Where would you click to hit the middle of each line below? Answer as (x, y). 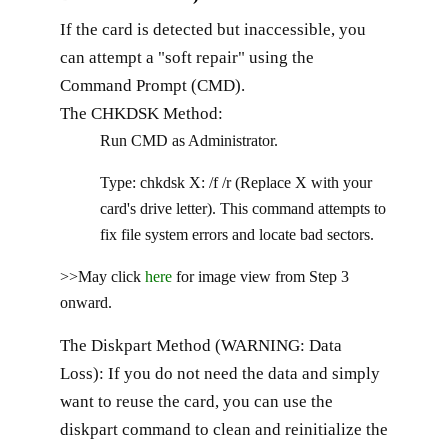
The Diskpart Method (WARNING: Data (201, 345)
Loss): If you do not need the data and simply (220, 373)
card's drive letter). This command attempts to (243, 208)
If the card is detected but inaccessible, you (213, 29)
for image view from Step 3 (260, 276)
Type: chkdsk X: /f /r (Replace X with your (236, 182)
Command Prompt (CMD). (152, 85)
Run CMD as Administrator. (189, 140)
